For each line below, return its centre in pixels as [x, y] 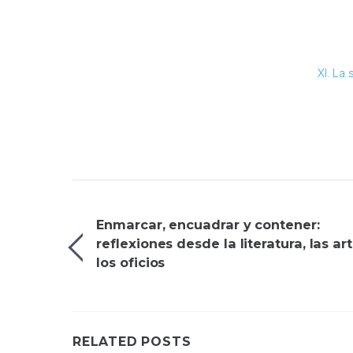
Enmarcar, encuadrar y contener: [208, 224]
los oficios [131, 262]
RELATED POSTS [132, 342]
